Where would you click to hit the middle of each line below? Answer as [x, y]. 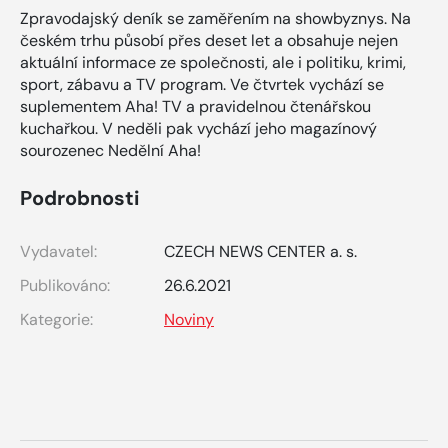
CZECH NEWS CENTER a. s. [260, 252]
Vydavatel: [58, 252]
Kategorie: [56, 320]
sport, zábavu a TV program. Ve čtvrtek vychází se [202, 85]
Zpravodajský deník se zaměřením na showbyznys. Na [215, 19]
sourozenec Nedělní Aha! [110, 151]
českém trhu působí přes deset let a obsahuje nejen [209, 41]
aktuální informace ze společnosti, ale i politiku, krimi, [213, 63]
